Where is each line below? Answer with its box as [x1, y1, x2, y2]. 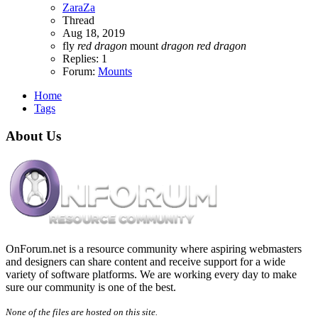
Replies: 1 [62, 53, 107, 65]
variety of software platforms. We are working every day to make [6, 268, 297, 280]
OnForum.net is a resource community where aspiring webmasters [6, 242, 302, 255]
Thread [62, 14, 94, 27]
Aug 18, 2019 [62, 27, 125, 40]
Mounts [98, 65, 132, 78]
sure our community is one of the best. [6, 280, 176, 293]
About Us [6, 128, 61, 143]
